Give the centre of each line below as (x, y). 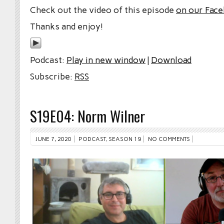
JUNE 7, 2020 (53, 139)
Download (171, 60)
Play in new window (106, 60)
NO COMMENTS (169, 139)
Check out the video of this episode (103, 10)
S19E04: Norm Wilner (87, 116)
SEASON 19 (125, 139)
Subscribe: (52, 76)
